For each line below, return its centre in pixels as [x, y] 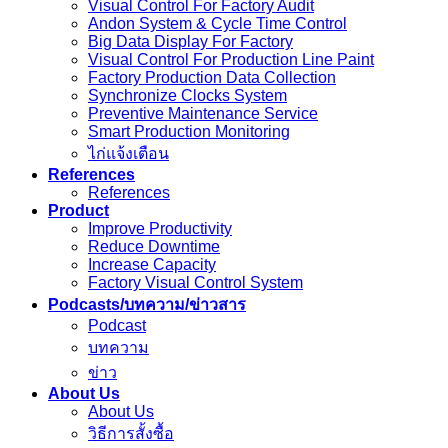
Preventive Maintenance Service [203, 114]
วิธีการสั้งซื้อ [131, 434]
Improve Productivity [160, 229]
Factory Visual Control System [195, 283]
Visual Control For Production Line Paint [231, 60]
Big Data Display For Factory [190, 42]
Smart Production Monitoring [189, 132]
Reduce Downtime [154, 247]
